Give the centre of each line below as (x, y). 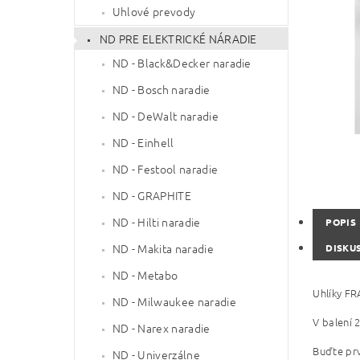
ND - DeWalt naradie (165, 115)
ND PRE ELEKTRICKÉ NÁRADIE (178, 38)
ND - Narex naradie (161, 327)
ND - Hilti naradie (156, 221)
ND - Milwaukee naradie (174, 301)
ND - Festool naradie (165, 168)
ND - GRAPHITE (151, 195)
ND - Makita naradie (163, 248)
